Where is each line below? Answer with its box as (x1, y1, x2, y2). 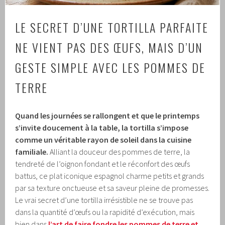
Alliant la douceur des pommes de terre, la (48, 147, 190, 157)
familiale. (15, 147, 49, 157)
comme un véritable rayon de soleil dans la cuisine (15, 135, 192, 145)
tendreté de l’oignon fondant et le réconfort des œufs (15, 159, 190, 169)
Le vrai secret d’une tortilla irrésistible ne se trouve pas (15, 195, 193, 205)
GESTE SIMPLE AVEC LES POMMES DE (15, 58, 206, 77)
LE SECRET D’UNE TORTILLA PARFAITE (15, 18, 209, 37)
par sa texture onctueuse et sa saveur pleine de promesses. (15, 183, 210, 193)
